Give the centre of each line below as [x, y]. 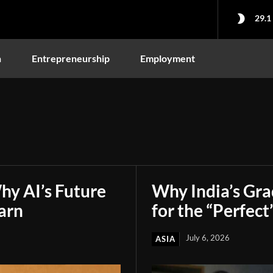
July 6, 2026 [208, 237]
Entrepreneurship [71, 58]
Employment [168, 58]
